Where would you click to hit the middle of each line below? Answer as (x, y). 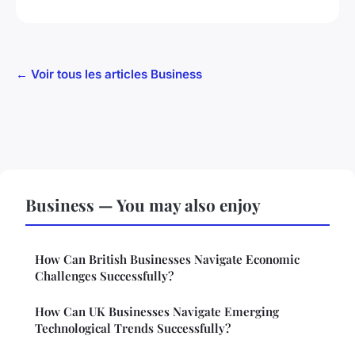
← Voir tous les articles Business (109, 74)
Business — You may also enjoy (143, 205)
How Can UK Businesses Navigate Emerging (157, 312)
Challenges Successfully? (104, 276)
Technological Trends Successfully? (133, 328)
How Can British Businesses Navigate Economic (167, 260)
